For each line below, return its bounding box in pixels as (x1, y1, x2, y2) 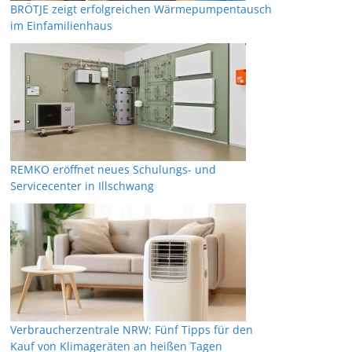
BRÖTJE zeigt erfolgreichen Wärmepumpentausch (10, 2, 272, 17)
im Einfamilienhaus (10, 18, 112, 34)
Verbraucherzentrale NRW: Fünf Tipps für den (10, 322, 253, 338)
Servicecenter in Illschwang (10, 178, 154, 194)
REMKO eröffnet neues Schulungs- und (10, 162, 216, 178)
